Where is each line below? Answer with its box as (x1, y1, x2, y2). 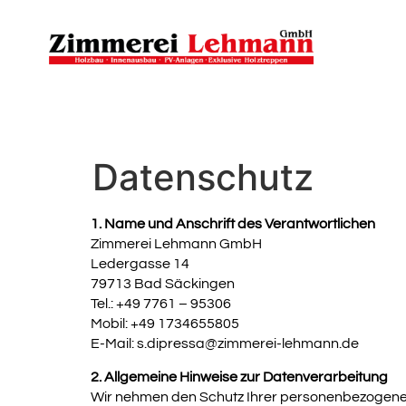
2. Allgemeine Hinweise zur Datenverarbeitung (91, 369, 388, 384)
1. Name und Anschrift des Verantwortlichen (91, 217, 375, 232)
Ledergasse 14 (91, 256, 189, 272)
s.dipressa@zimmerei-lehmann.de (137, 336, 359, 352)
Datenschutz (92, 155, 314, 200)
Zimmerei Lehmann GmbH (91, 237, 262, 252)
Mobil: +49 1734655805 (91, 316, 239, 332)
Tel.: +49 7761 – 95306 (91, 296, 231, 312)
